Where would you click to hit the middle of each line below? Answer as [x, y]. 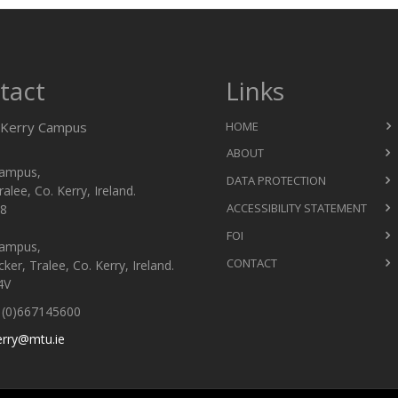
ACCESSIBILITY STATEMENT [297, 207]
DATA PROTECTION [276, 180]
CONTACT [252, 263]
